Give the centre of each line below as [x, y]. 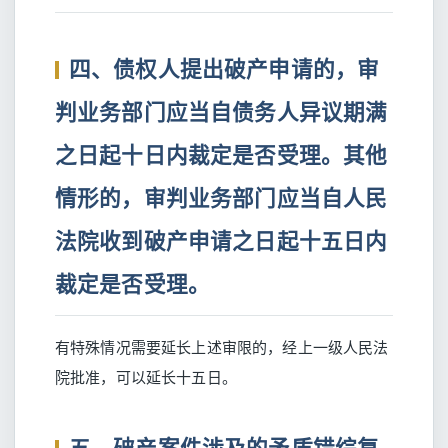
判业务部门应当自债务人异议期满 [221, 111]
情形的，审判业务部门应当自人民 [221, 197]
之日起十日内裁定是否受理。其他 [221, 154]
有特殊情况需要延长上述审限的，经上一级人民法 [222, 347]
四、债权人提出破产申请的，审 [224, 68]
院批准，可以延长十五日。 [146, 377]
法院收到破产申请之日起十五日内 [221, 240]
